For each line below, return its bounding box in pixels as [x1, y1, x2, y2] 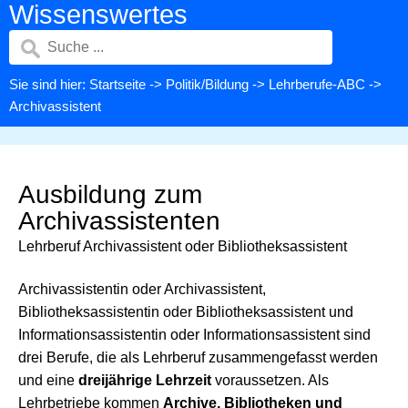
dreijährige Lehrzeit [78, 372, 211, 388]
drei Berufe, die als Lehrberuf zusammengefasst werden [18, 350, 378, 365]
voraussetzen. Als [211, 372, 329, 388]
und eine [18, 372, 78, 388]
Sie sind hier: [9, 76, 89, 92]
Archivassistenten [18, 207, 220, 235]
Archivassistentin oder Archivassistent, [18, 281, 266, 297]
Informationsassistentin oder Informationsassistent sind [18, 327, 371, 342]
